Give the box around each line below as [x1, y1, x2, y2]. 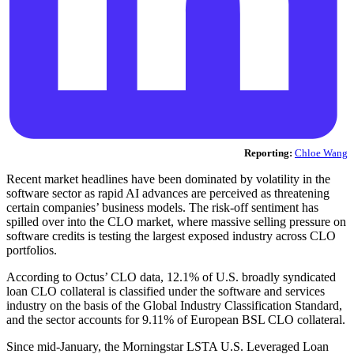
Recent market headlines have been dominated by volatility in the [6, 172, 330, 186]
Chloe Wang [295, 147, 348, 160]
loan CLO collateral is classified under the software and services [6, 284, 325, 299]
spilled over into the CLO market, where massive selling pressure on [6, 215, 346, 229]
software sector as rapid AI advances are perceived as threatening [6, 186, 330, 201]
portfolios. [6, 243, 57, 258]
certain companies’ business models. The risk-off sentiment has [6, 201, 318, 215]
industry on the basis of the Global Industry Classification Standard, [6, 299, 342, 313]
